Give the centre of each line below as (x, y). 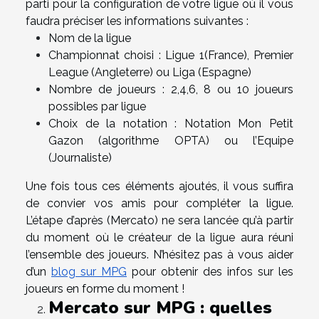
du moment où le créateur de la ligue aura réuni (159, 237)
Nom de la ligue (90, 38)
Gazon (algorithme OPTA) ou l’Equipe (171, 140)
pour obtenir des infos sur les (210, 271)
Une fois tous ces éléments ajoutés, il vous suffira (159, 186)
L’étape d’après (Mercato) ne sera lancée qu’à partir (159, 220)
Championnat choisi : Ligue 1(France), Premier (171, 55)
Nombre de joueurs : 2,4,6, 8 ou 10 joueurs (171, 89)
